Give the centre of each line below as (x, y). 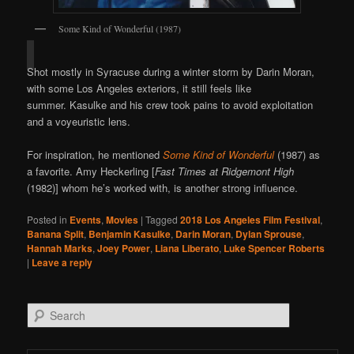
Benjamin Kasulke (130, 233)
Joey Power (124, 248)
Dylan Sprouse (269, 233)
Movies (122, 219)
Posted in (47, 219)
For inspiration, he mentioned (95, 154)
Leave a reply (62, 262)
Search (43, 311)
